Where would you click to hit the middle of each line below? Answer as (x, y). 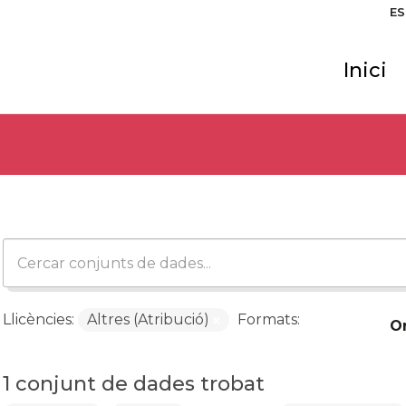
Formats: (268, 319)
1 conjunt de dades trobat (133, 384)
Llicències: (38, 319)
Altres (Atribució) (150, 319)
